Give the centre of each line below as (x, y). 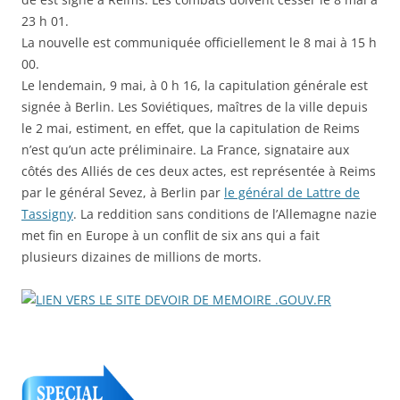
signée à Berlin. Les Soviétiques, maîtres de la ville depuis (195, 107)
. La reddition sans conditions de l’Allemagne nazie (225, 214)
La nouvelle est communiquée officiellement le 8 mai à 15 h (199, 43)
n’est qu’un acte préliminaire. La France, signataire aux (185, 150)
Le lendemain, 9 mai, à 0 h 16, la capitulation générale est (195, 86)
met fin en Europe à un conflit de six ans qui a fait (171, 236)
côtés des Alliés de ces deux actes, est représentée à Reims (199, 171)
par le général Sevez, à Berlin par (123, 193)
